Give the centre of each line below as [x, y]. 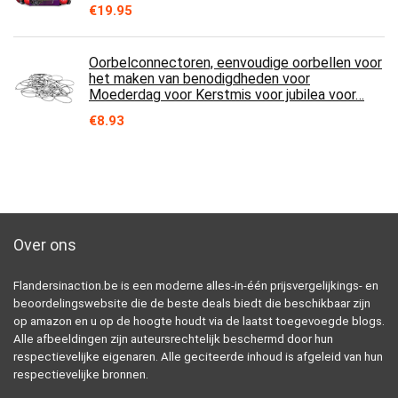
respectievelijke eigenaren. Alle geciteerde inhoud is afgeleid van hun [198, 356]
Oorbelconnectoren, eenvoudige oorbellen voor [235, 62]
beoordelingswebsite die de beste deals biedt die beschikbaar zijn [192, 303]
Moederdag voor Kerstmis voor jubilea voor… [227, 94]
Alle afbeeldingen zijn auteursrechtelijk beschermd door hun [173, 338]
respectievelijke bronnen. [81, 374]
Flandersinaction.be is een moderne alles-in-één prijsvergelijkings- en [196, 285]
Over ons [45, 244]
